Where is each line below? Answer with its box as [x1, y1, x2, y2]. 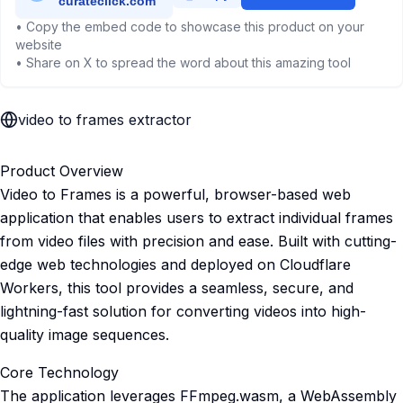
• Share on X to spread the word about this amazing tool [15, 55, 351, 70]
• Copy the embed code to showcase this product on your [15, 19, 364, 34]
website [15, 37, 62, 52]
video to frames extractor [18, 111, 192, 129]
